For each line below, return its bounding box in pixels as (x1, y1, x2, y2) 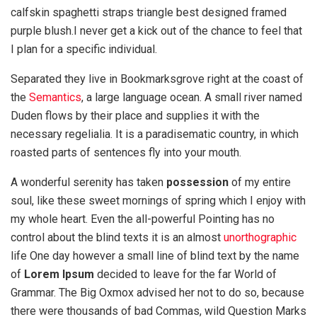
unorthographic (224, 230, 296, 244)
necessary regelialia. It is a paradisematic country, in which (11, 127, 299, 141)
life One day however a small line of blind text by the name (11, 248, 299, 263)
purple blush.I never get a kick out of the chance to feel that (11, 23, 302, 38)
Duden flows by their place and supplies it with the (11, 108, 260, 122)
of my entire (229, 175, 291, 189)
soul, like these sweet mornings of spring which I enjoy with (11, 193, 306, 207)
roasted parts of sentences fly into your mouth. (11, 145, 241, 159)
